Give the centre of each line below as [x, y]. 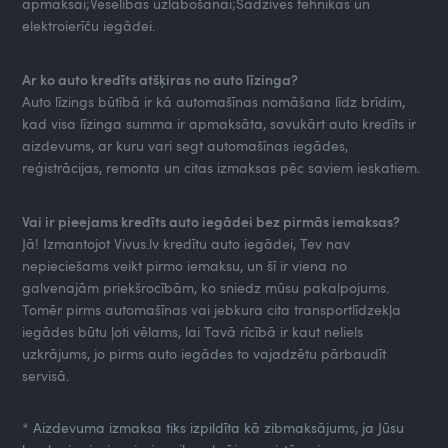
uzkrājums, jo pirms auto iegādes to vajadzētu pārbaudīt [204, 353]
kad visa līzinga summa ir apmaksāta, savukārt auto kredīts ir [219, 123]
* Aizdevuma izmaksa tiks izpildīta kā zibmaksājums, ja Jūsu [213, 427]
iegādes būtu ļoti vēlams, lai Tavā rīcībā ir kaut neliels [193, 331]
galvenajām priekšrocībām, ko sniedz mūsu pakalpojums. [206, 287]
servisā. [46, 375]
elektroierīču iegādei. [89, 25]
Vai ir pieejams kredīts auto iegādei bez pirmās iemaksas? [211, 221]
